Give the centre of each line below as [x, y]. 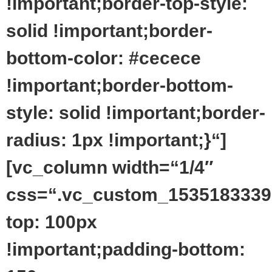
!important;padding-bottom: [126, 249]
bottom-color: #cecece [104, 58]
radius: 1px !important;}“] [116, 140]
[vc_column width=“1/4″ [110, 167]
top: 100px [52, 222]
